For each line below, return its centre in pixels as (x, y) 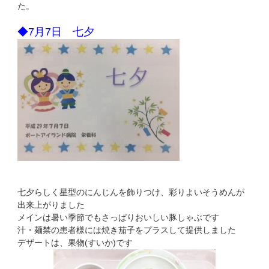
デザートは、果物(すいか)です (75, 243)
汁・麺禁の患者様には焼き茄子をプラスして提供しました (126, 230)
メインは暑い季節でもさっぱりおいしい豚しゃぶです (118, 217)
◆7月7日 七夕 (56, 32)
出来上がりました (51, 205)
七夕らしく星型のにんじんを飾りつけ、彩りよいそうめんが (131, 192)
